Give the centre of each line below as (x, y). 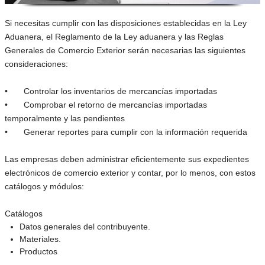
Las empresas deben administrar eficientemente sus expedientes (127, 159)
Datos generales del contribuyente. (85, 227)
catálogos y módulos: (44, 186)
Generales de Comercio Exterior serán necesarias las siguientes (125, 50)
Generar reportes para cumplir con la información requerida (135, 132)
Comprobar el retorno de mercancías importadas (115, 105)
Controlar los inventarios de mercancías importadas (120, 91)
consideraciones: (36, 64)
